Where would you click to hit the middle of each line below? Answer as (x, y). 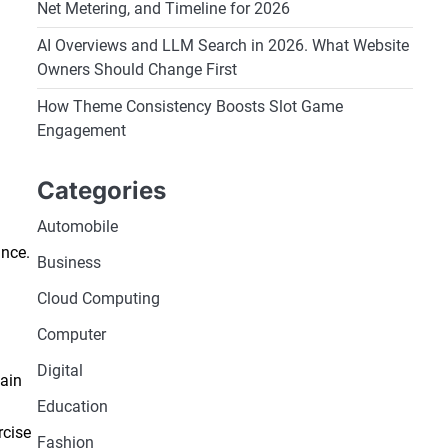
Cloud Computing (98, 299)
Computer (71, 335)
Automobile (77, 227)
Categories (101, 191)
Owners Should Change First (136, 70)
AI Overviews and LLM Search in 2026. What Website (222, 46)
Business (68, 263)
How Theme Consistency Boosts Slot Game (189, 107)
